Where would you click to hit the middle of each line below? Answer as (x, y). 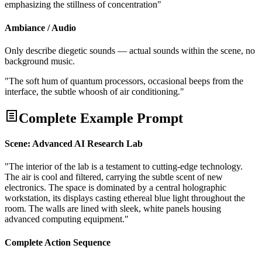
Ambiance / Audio (40, 27)
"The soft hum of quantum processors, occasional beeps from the (124, 81)
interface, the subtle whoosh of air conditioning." (94, 91)
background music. (40, 61)
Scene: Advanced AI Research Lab (74, 144)
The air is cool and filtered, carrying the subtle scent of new (114, 177)
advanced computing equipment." (67, 219)
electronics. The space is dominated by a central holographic (116, 188)
